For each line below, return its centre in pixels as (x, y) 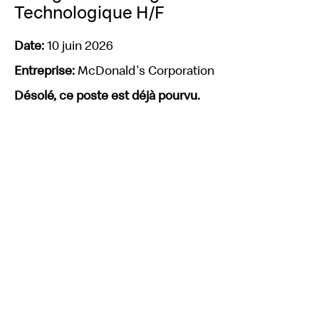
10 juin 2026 (80, 45)
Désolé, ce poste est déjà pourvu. (107, 95)
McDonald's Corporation (146, 70)
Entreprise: (46, 70)
